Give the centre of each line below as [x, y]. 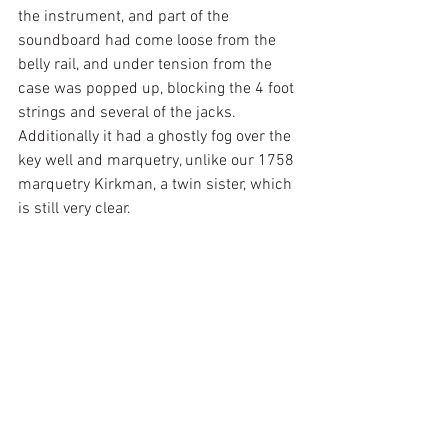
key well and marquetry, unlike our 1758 [158, 161]
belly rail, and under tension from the [147, 65]
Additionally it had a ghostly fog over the [156, 137]
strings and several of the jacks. [129, 113]
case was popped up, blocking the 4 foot [158, 89]
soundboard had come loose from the [149, 41]
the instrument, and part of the [125, 17]
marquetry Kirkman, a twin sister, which [157, 185]
